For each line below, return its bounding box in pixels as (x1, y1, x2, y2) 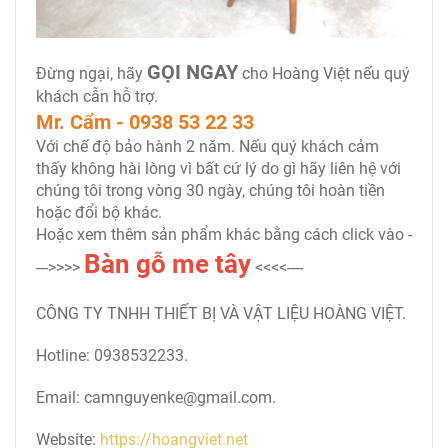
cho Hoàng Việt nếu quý (238, 64, 410, 83)
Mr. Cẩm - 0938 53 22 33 (36, 110, 254, 134)
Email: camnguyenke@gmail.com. (36, 388, 276, 407)
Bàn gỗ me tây (84, 249, 251, 279)
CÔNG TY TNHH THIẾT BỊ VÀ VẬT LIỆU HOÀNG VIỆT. (36, 304, 406, 323)
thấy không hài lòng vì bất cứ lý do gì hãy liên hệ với (36, 159, 401, 178)
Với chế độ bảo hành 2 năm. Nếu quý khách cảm (36, 137, 379, 156)
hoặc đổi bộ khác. (36, 203, 162, 222)
